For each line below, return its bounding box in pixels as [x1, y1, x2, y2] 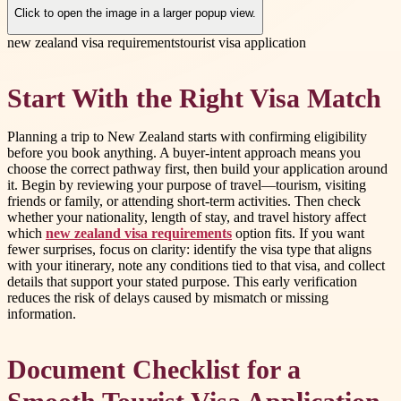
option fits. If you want [232, 225, 364, 241]
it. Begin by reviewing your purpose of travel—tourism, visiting [7, 176, 366, 192]
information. [7, 305, 76, 321]
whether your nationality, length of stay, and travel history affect [7, 209, 366, 225]
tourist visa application [180, 34, 306, 50]
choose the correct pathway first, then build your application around [7, 160, 388, 176]
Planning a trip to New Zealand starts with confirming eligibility [7, 128, 367, 144]
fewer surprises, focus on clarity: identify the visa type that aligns [7, 241, 371, 257]
